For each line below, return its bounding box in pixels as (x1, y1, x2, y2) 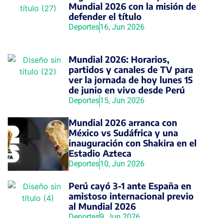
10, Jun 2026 (99, 159, 145, 168)
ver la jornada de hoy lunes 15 (68, 73, 193, 85)
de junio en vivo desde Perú (68, 84, 185, 95)
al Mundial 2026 (68, 200, 136, 212)
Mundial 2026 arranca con (68, 116, 177, 128)
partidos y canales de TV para (68, 63, 193, 75)
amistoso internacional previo (68, 190, 194, 201)
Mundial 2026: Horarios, (68, 53, 169, 65)
